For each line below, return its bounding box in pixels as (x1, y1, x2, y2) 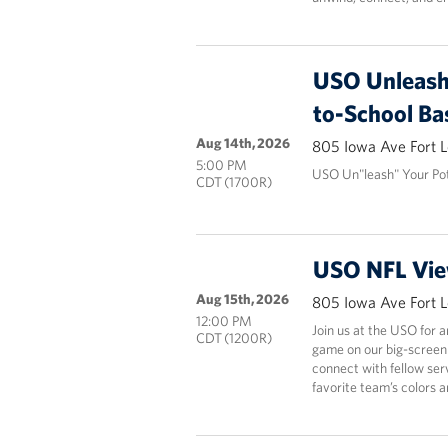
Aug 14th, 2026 (195, 134, 290, 152)
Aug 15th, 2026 (195, 290, 289, 308)
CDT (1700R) (195, 173, 272, 191)
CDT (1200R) (195, 329, 272, 347)
